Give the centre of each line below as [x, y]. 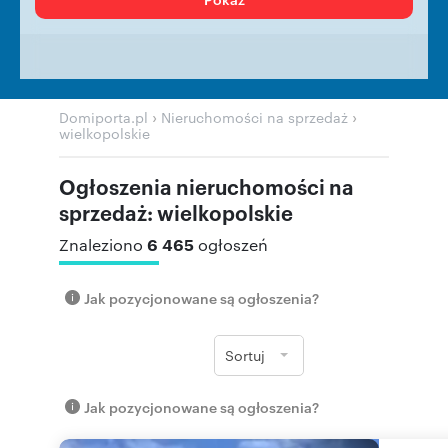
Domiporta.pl [103, 117]
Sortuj [245, 355]
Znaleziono [103, 244]
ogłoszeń [233, 244]
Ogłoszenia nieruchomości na [206, 186]
